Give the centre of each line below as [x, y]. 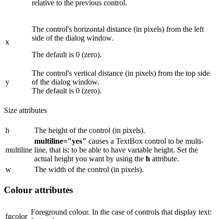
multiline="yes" [60, 141]
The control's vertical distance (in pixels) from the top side [121, 73]
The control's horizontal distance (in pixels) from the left [118, 29]
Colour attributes [38, 190]
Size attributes [25, 110]
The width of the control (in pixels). [89, 169]
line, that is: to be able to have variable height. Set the [116, 150]
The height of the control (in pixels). [90, 130]
